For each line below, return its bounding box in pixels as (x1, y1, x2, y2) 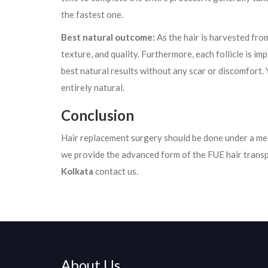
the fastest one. (61, 9, 123, 20)
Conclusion (61, 106, 134, 124)
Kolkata (61, 166, 95, 177)
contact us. (95, 166, 138, 177)
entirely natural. (61, 82, 124, 93)
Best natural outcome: (61, 32, 155, 43)
